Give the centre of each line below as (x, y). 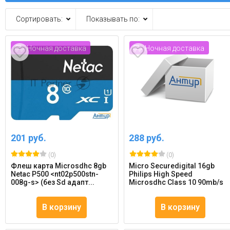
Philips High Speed (161, 174)
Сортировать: (39, 19)
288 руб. (147, 138)
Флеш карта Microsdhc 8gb (59, 166)
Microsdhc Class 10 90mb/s (176, 183)
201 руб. (28, 138)
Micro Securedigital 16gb (172, 166)
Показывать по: (113, 19)
